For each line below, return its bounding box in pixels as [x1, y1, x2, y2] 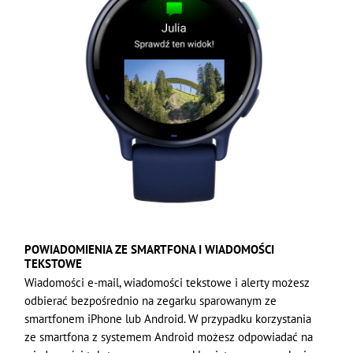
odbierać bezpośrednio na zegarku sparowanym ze [24, 292, 277, 308]
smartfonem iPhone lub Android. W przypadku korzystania [24, 310, 312, 326]
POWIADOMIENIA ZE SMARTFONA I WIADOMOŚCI [24, 241, 275, 257]
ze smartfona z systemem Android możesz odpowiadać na [24, 329, 314, 344]
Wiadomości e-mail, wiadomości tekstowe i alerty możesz [24, 274, 310, 290]
